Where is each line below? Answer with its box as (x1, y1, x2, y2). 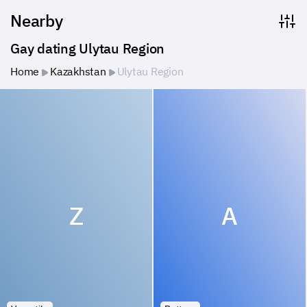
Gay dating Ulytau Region (10, 39, 164, 58)
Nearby (10, 10, 63, 32)
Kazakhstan (50, 64, 106, 78)
